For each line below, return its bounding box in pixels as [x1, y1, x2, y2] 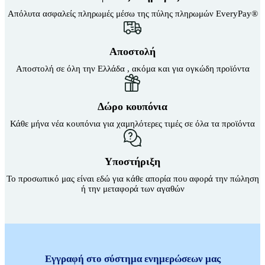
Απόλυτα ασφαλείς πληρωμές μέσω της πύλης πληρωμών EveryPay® [7, 8, 258, 18]
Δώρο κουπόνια [98, 100, 167, 112]
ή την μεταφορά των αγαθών [80, 183, 185, 193]
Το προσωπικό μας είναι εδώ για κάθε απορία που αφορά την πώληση [6, 173, 259, 183]
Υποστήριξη [105, 155, 160, 167]
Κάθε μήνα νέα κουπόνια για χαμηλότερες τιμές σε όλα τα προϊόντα [10, 118, 255, 128]
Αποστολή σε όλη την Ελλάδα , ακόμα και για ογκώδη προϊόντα [15, 63, 250, 73]
